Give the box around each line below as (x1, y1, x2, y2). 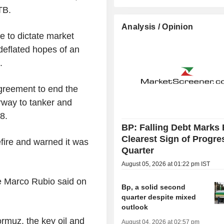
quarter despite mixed (121, 192, 196, 201)
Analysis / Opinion (121, 22, 193, 31)
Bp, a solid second (121, 182, 186, 191)
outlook (121, 202, 148, 211)
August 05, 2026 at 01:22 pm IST (121, 160, 210, 167)
